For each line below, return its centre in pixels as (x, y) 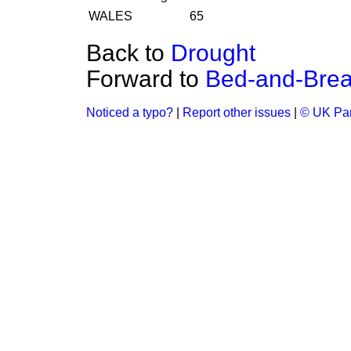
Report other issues (237, 112)
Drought (213, 53)
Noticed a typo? (130, 112)
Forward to (146, 79)
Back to (128, 53)
